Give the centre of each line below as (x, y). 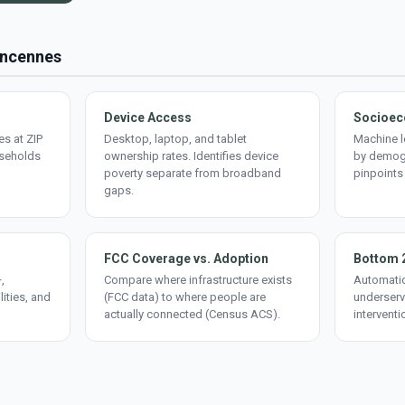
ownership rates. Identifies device (191, 156)
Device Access (148, 118)
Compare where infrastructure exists (198, 280)
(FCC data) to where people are (185, 297)
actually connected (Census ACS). (192, 314)
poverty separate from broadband (193, 173)
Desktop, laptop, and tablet (175, 139)
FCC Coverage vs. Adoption (186, 259)
